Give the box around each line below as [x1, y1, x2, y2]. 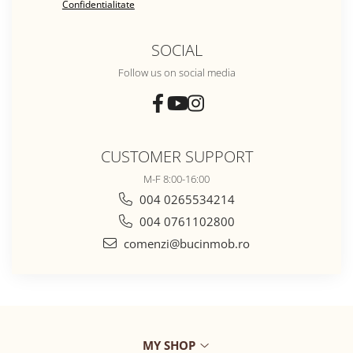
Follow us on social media [117, 65, 236, 80]
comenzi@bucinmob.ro [121, 236, 250, 252]
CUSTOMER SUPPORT [100, 145, 253, 168]
